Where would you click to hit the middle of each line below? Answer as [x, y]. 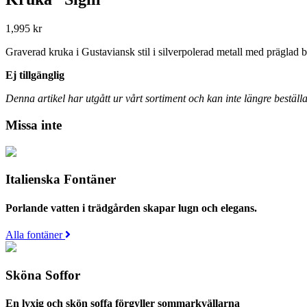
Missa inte [34, 125]
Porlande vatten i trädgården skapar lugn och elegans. [131, 208]
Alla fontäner [35, 234]
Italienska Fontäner [61, 180]
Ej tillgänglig [35, 75]
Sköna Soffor [43, 275]
